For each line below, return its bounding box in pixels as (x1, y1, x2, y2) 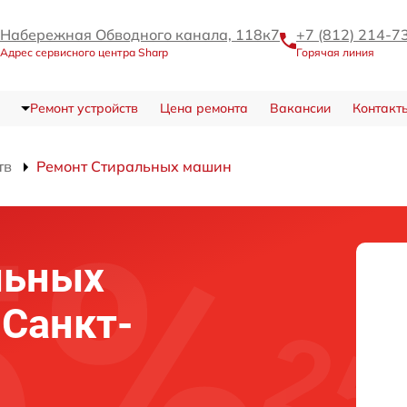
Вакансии (269, 100, 331, 116)
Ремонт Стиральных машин (36, 157, 232, 175)
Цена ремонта (159, 100, 248, 116)
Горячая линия (296, 45, 374, 59)
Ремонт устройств (29, 100, 138, 116)
